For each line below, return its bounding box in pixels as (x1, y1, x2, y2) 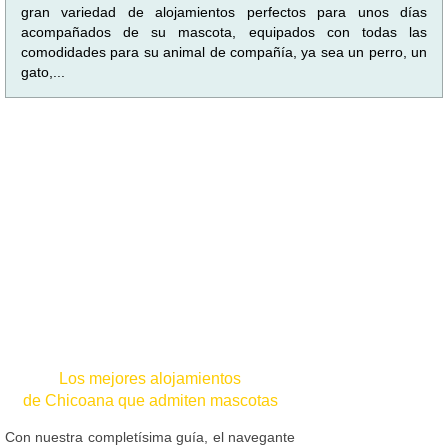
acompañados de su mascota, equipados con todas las (21, 23, 427, 40)
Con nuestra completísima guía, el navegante (5, 428, 295, 445)
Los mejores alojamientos (59, 369, 241, 387)
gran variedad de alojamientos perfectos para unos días (21, 3, 427, 20)
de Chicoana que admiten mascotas (22, 391, 278, 409)
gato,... (21, 63, 65, 80)
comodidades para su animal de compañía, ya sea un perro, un (21, 43, 427, 60)
